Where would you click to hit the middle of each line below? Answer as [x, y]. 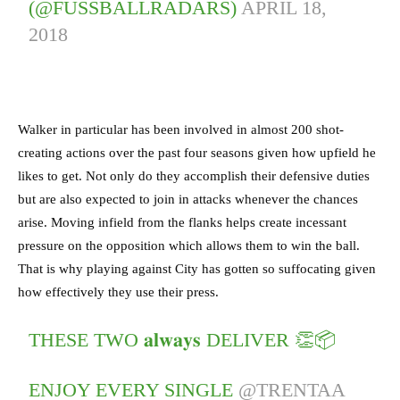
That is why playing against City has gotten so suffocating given [197, 269]
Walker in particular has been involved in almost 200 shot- [181, 130]
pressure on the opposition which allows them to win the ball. [189, 246]
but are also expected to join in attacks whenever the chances [188, 200]
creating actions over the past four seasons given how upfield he [197, 153]
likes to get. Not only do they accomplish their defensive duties [194, 176]
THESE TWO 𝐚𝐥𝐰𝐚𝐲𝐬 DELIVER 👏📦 [183, 340]
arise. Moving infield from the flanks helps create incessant [182, 223]
